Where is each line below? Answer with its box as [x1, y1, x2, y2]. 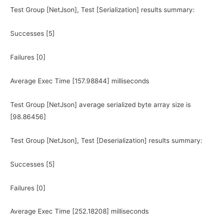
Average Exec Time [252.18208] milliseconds [10, 207, 149, 216]
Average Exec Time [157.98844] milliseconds [10, 77, 150, 85]
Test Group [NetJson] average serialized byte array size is [10, 100, 191, 108]
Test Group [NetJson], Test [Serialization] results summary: [10, 5, 195, 14]
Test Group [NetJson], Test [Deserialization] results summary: [10, 136, 203, 144]
